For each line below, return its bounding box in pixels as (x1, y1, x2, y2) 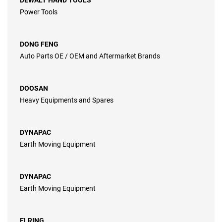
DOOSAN (20, 84, 48, 93)
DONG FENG (20, 40, 58, 49)
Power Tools (20, 8, 57, 16)
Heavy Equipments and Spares (20, 96, 113, 105)
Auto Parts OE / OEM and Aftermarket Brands (20, 52, 160, 60)
